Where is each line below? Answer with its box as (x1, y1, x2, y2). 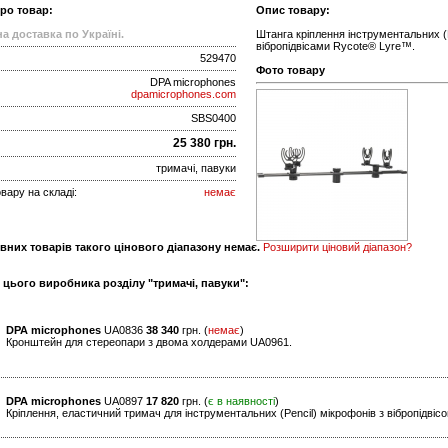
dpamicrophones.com (131, 88, 236, 101)
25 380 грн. (173, 136, 236, 151)
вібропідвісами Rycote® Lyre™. (256, 40, 415, 53)
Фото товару (256, 64, 325, 77)
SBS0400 (191, 112, 236, 125)
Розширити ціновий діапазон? (263, 241, 412, 254)
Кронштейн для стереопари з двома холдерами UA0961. (6, 336, 292, 349)
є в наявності (208, 395, 275, 408)
